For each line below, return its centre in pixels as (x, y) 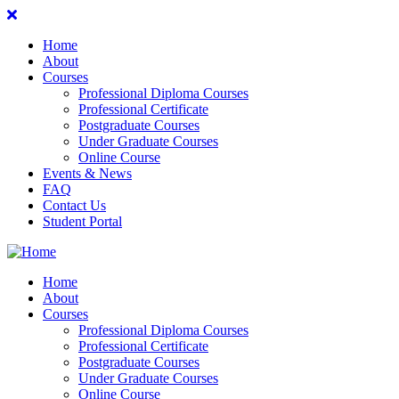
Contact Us (74, 205)
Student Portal (82, 221)
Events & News (87, 173)
